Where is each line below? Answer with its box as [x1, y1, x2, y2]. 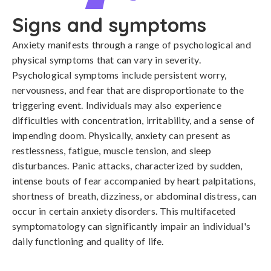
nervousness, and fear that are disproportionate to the [12, 84, 244, 96]
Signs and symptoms [12, 13, 206, 37]
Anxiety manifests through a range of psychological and [12, 39, 251, 50]
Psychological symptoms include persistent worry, [12, 69, 227, 80]
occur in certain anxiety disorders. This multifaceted [12, 205, 236, 217]
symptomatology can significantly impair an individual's [12, 220, 251, 232]
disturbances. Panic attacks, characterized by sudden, [12, 160, 243, 171]
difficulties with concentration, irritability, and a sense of [12, 114, 255, 126]
